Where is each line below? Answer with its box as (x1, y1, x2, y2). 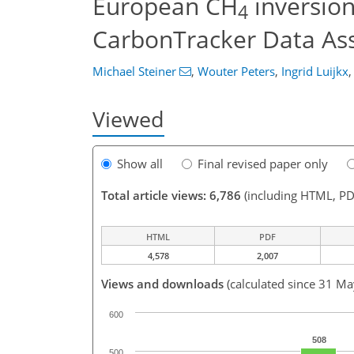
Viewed (92, 104, 164, 134)
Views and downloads (101, 276, 224, 292)
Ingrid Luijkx (281, 63, 348, 79)
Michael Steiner (92, 63, 176, 79)
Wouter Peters (197, 63, 275, 79)
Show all (117, 156, 163, 172)
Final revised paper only (198, 156, 328, 172)
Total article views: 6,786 (101, 187, 241, 204)
